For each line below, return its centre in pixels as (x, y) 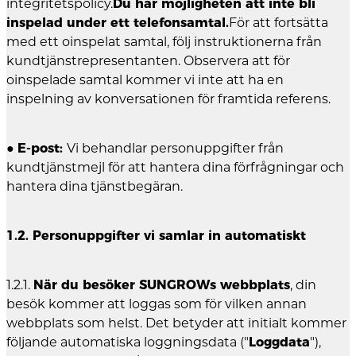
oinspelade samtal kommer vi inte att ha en (145, 79)
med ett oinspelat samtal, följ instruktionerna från (164, 41)
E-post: (42, 148)
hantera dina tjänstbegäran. (95, 186)
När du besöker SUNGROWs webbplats (162, 284)
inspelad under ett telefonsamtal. (118, 22)
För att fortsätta (279, 22)
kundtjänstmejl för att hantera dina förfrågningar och (175, 167)
